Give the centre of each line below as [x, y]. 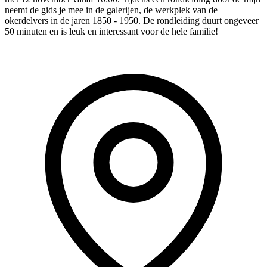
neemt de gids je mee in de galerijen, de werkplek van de [111, 10]
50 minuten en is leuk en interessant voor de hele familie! [111, 32]
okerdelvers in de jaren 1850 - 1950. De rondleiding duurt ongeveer [132, 21]
